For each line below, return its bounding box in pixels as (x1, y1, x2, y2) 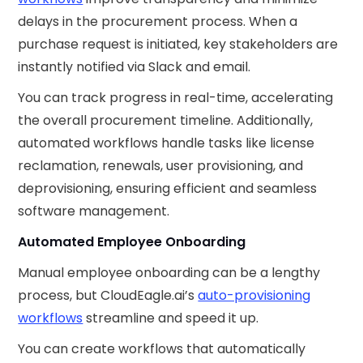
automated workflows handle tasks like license (18, 134, 315, 153)
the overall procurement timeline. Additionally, (18, 111, 314, 130)
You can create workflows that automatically (18, 340, 306, 359)
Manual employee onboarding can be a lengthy (18, 263, 321, 283)
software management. (18, 202, 170, 221)
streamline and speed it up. (83, 309, 259, 328)
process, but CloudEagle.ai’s (18, 286, 199, 305)
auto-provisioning (198, 286, 311, 305)
